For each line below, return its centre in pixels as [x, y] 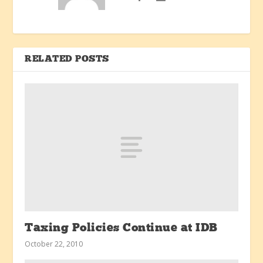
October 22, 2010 [54, 244]
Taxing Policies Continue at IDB [121, 229]
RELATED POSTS [67, 60]
